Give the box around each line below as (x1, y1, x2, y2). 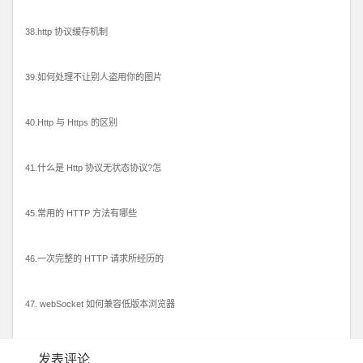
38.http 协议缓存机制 (25, 27, 108, 37)
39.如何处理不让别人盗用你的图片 (25, 72, 162, 83)
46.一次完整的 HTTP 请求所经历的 (25, 254, 164, 264)
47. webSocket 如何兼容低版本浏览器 (25, 299, 175, 310)
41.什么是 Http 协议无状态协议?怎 (25, 163, 161, 173)
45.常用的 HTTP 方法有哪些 (25, 208, 137, 219)
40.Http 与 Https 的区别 (25, 117, 117, 128)
